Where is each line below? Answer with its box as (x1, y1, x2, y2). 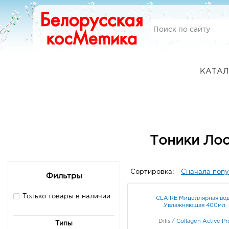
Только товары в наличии (22, 194, 110, 200)
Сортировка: (130, 169, 176, 175)
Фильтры (45, 173, 82, 180)
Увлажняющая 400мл (164, 202, 225, 208)
